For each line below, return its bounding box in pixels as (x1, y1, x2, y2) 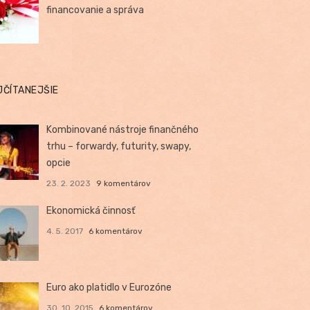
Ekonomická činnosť (46, 204, 136, 217)
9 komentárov (95, 178, 151, 188)
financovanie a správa (46, 3, 145, 16)
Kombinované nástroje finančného (46, 123, 199, 136)
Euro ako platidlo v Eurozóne (46, 281, 172, 293)
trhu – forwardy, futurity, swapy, (46, 140, 192, 152)
